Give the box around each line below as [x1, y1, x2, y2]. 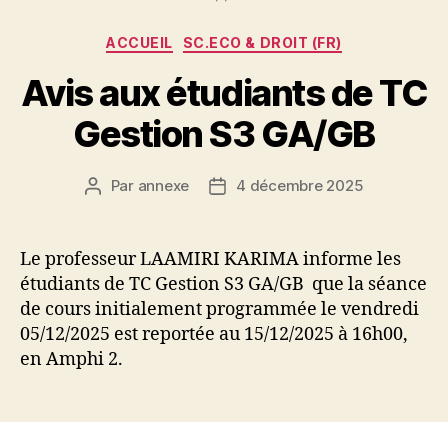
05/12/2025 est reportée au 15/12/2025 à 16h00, [20, 322, 408, 346]
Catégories [223, 28, 312, 49]
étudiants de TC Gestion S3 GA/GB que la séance [20, 272, 427, 296]
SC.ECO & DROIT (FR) [182, 34, 342, 51]
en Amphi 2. [20, 347, 123, 371]
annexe [137, 175, 190, 195]
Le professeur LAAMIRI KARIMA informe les [20, 247, 401, 271]
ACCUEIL [106, 34, 173, 51]
